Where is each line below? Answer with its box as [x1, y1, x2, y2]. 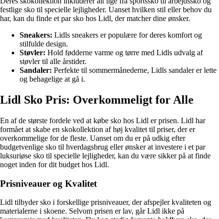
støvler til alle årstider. [20, 57, 87, 66]
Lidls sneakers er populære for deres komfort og [52, 31, 202, 40]
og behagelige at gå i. [20, 75, 85, 84]
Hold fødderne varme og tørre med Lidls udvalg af [45, 48, 203, 57]
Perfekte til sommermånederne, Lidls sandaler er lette [52, 66, 217, 75]
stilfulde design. [20, 40, 68, 48]
